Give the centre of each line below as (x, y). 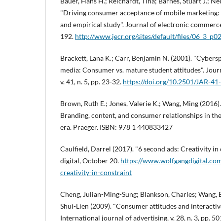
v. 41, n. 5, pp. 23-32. (92, 82)
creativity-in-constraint (96, 173)
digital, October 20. (90, 161)
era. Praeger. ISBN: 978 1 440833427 (116, 127)
